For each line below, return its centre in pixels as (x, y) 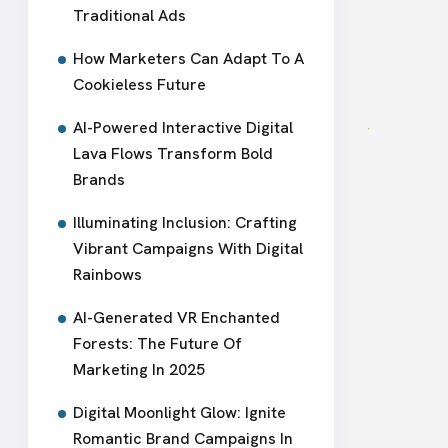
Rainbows (107, 274)
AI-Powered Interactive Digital (183, 127)
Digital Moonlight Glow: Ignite (179, 412)
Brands (99, 179)
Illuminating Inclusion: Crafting (185, 222)
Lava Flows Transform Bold (173, 153)
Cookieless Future (139, 84)
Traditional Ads (129, 15)
